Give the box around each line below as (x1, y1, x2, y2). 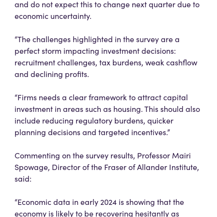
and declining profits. (15, 68, 89, 79)
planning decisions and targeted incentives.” (15, 126, 170, 137)
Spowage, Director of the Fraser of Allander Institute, (15, 161, 199, 172)
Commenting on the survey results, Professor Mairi (15, 150, 191, 160)
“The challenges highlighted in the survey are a (15, 33, 180, 44)
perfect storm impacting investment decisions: (15, 45, 176, 56)
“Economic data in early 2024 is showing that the (15, 196, 184, 207)
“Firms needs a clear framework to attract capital (15, 92, 188, 102)
